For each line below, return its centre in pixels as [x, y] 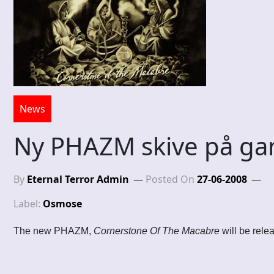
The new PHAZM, [54, 231]
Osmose [62, 204]
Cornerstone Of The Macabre [157, 231]
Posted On [171, 180]
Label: [28, 204]
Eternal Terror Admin [78, 180]
